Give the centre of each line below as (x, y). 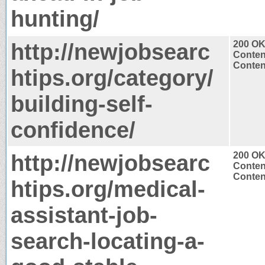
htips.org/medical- (108, 189)
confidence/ (73, 130)
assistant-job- (84, 215)
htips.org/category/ (112, 77)
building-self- (82, 104)
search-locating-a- (108, 241)
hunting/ (55, 18)
